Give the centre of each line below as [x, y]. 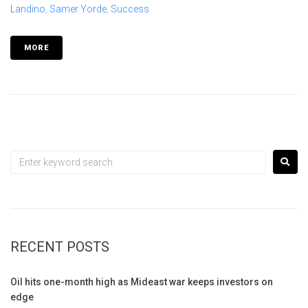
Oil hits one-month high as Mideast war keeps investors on [142, 282]
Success [130, 9]
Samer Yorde [78, 9]
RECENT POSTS [60, 247]
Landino [28, 9]
